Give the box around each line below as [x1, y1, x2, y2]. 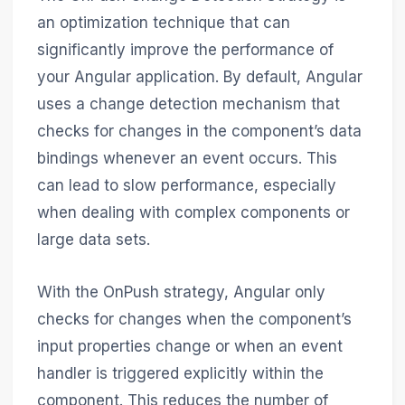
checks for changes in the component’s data [36, 122, 362, 141]
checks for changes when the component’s [36, 309, 352, 328]
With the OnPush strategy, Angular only [36, 282, 325, 301]
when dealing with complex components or [36, 203, 350, 222]
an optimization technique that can [36, 14, 290, 33]
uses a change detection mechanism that [36, 95, 340, 114]
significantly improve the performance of [36, 41, 334, 60]
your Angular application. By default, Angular [36, 68, 363, 87]
